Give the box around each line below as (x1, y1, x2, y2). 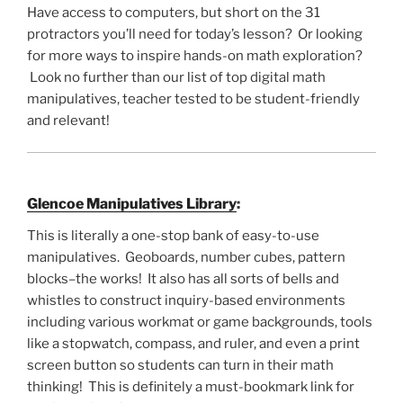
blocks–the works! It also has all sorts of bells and (27, 271, 339, 288)
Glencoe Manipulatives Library (27, 195, 237, 213)
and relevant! (27, 112, 110, 130)
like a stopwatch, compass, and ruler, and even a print (27, 336, 360, 353)
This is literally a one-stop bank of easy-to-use (27, 228, 319, 245)
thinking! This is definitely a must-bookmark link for (27, 379, 354, 396)
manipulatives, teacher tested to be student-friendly (27, 91, 360, 108)
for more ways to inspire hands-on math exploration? (27, 48, 363, 65)
